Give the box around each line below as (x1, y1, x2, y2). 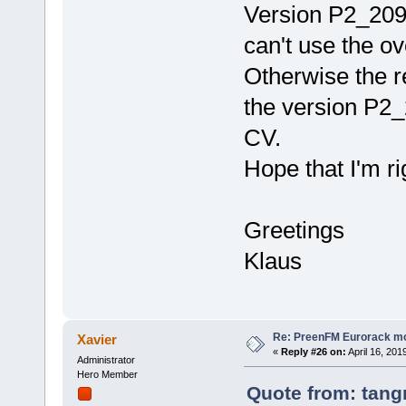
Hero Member (76, 369, 138, 381)
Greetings (243, 216, 344, 244)
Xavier (77, 332, 118, 348)
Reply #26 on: (280, 346, 346, 358)
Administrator (76, 354, 135, 366)
